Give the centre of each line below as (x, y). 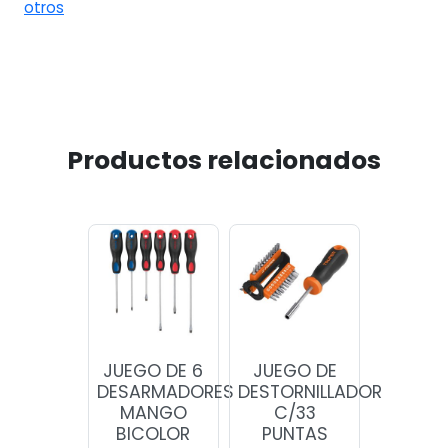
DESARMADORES (165, 392)
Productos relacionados (224, 160)
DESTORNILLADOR (310, 392)
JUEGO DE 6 (153, 371)
